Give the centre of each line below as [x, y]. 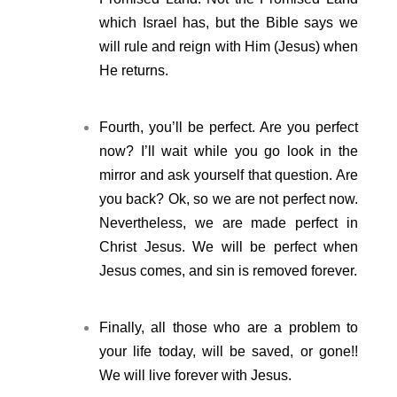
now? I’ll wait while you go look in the [229, 151]
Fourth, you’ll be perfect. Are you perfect [229, 127]
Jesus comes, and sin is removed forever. [228, 270]
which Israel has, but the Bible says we [229, 22]
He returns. [134, 70]
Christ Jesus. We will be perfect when [229, 246]
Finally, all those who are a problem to [229, 327]
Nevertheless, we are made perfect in [229, 222]
